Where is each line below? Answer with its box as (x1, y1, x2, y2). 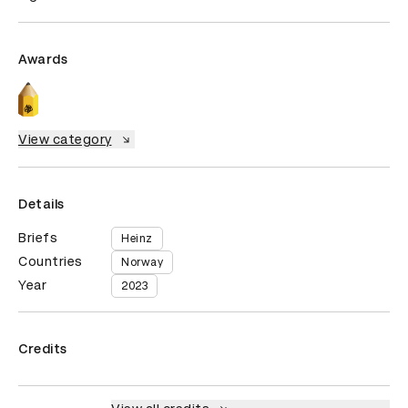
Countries (18, 253, 83, 269)
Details (18, 196, 65, 211)
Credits (18, 341, 67, 356)
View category (18, 131, 112, 147)
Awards (18, 52, 67, 66)
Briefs (18, 229, 57, 245)
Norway (121, 255, 163, 269)
